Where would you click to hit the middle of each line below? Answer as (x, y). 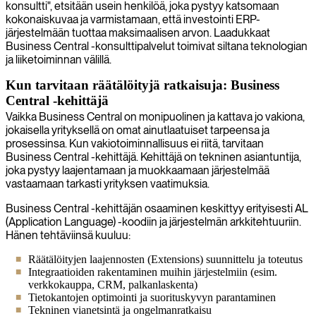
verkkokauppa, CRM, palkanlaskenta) (113, 284)
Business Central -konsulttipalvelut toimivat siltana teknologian (157, 46)
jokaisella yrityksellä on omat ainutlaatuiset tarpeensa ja (138, 130)
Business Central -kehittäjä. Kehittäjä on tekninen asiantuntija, (153, 157)
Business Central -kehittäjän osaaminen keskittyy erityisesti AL (157, 208)
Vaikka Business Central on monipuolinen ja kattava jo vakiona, (155, 116)
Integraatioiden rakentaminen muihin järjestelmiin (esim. (153, 272)
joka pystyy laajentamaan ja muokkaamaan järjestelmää (138, 170)
